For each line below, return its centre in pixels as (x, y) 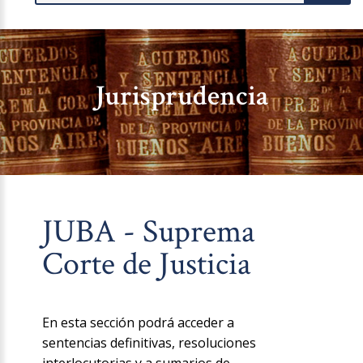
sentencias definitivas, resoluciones (149, 343)
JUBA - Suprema (149, 232)
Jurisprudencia (181, 96)
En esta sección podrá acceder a (139, 323)
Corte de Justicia (147, 265)
